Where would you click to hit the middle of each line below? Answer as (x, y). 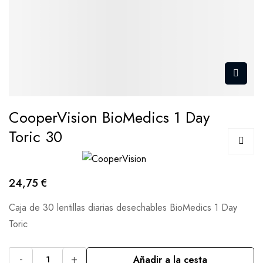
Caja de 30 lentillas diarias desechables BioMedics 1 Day (123, 207)
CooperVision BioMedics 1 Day (109, 117)
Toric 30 (36, 136)
